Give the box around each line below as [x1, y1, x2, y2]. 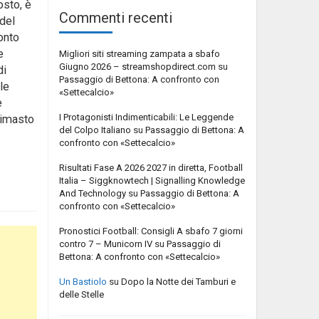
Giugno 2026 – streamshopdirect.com [59, 61, 216, 72]
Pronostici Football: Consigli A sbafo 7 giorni [59, 225, 243, 236]
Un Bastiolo [59, 276, 107, 287]
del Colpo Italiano [59, 124, 131, 135]
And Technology [59, 187, 126, 199]
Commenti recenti [59, 9, 172, 26]
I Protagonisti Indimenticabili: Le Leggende [59, 111, 234, 122]
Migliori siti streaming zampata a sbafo [59, 48, 220, 59]
